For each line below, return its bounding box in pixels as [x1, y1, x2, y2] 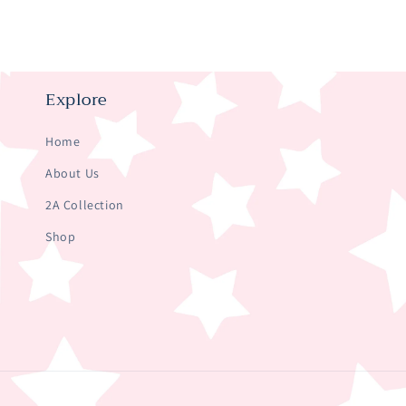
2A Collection [45, 196, 124, 213]
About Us [45, 164, 100, 181]
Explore [45, 84, 108, 114]
